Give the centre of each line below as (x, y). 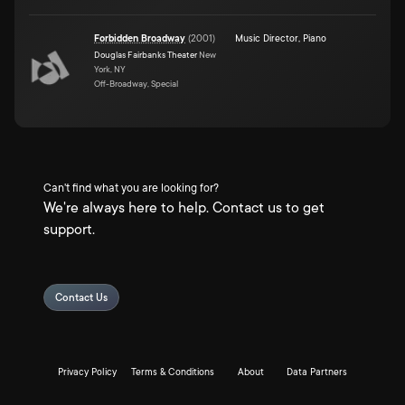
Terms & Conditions (173, 372)
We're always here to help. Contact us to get (184, 208)
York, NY (110, 69)
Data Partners (317, 372)
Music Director (267, 38)
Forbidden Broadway (140, 38)
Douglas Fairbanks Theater (146, 54)
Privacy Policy (87, 372)
